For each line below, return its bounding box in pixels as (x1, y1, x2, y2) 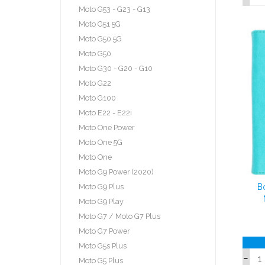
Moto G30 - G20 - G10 (79, 63, 153, 73)
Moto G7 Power (79, 226, 130, 235)
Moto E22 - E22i (79, 108, 132, 117)
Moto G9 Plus (79, 182, 124, 191)
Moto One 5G (79, 137, 122, 147)
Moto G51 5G (79, 19, 121, 28)
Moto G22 (79, 78, 111, 88)
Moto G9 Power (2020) (79, 167, 153, 176)
